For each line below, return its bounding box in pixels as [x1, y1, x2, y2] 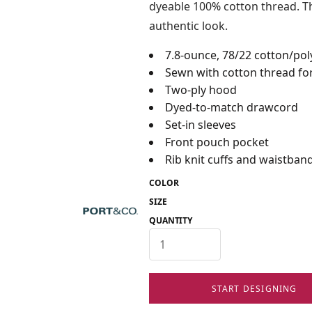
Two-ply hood [165, 82, 237, 97]
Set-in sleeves [165, 117, 236, 132]
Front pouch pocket [165, 134, 269, 150]
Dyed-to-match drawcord [165, 100, 298, 115]
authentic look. [149, 18, 228, 33]
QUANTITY [149, 214, 193, 226]
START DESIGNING [211, 282, 297, 295]
